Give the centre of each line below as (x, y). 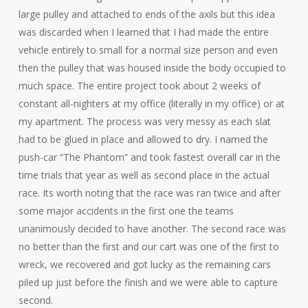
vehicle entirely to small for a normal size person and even (148, 50)
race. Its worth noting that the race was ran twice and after (149, 193)
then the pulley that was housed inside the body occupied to (152, 68)
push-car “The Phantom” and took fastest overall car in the (149, 157)
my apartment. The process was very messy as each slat (144, 121)
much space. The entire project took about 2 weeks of (139, 86)
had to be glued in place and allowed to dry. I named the (143, 139)
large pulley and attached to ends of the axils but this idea (146, 14)
